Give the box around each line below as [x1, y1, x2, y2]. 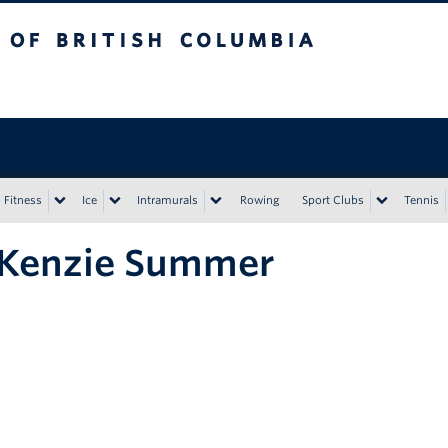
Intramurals [137, 193, 198, 207]
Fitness [4, 193, 42, 207]
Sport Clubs [302, 193, 364, 207]
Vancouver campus [116, 78, 249, 94]
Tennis [404, 193, 439, 207]
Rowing [240, 193, 280, 207]
